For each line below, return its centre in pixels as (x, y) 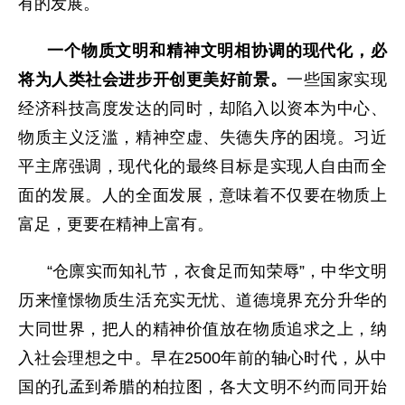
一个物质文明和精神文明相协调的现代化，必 (217, 51)
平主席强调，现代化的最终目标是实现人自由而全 (202, 166)
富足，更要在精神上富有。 (116, 224)
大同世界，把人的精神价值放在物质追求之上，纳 (202, 329)
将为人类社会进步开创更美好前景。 (153, 80)
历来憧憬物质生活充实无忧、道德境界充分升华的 (202, 300)
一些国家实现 (337, 80)
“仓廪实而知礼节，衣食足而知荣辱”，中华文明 (217, 271)
